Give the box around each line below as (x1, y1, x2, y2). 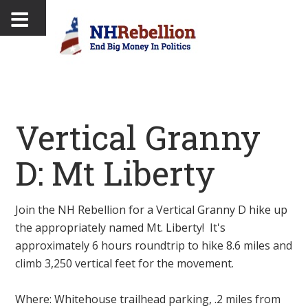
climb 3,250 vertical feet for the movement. (15, 256, 240, 272)
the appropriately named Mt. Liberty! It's (15, 220, 226, 236)
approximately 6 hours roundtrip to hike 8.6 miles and (15, 238, 293, 254)
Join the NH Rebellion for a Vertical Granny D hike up (15, 202, 288, 218)
